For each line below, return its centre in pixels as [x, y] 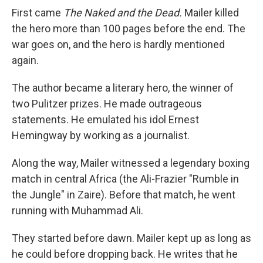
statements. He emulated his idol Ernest [105, 119]
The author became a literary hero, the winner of [123, 88]
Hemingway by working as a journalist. [101, 135]
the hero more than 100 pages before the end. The [129, 28]
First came [38, 13]
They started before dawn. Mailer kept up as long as [131, 238]
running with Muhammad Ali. [77, 210]
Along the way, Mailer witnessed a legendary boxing [131, 163]
